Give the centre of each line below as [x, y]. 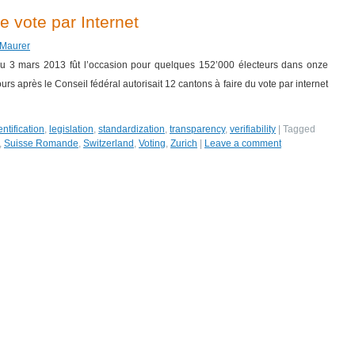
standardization [132, 129]
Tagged [299, 129]
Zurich [184, 143]
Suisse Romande [41, 143]
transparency [197, 129]
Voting [152, 143]
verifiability [253, 129]
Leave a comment [243, 143]
